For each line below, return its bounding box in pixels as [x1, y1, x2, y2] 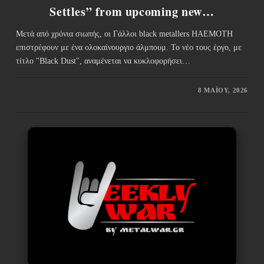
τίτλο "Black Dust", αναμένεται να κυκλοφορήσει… [15, 57, 190, 66]
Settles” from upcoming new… [49, 3, 214, 21]
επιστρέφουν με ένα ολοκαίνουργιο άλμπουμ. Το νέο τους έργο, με [15, 43, 242, 52]
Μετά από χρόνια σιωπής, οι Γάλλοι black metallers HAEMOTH [15, 29, 233, 39]
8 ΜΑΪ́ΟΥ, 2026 [198, 87, 249, 94]
